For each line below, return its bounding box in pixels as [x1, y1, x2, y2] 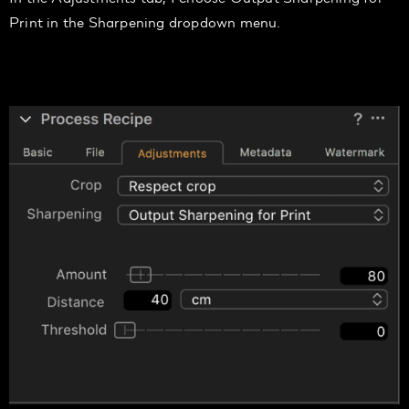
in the [47, 11, 89, 33]
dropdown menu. [168, 11, 289, 33]
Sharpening [88, 11, 169, 33]
